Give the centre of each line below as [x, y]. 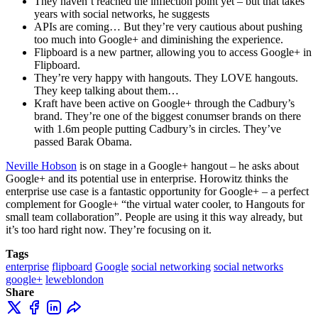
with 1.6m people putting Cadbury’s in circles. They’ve [158, 128]
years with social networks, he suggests [122, 13]
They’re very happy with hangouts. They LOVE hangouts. [166, 77]
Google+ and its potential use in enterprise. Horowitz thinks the [147, 178]
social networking [171, 266]
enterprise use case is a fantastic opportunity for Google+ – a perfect [157, 191]
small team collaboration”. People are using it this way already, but [154, 216]
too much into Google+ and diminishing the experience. [159, 39]
